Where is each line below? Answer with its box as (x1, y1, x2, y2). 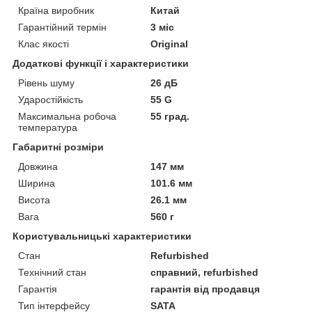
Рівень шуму (18, 77, 75, 88)
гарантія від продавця (150, 283, 260, 295)
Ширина (18, 177, 55, 189)
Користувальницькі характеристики (13, 230, 192, 242)
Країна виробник (18, 4, 94, 16)
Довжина (18, 160, 58, 172)
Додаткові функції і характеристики (13, 57, 189, 69)
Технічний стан (18, 266, 86, 278)
